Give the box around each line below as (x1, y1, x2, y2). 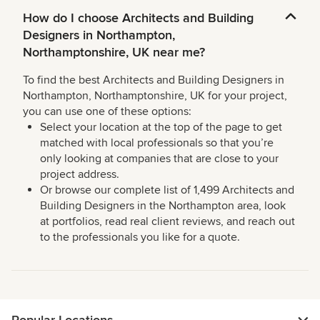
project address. (40, 167, 119, 182)
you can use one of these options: (23, 104, 191, 119)
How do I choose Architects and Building (23, 10, 254, 26)
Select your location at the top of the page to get (40, 120, 282, 135)
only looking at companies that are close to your (40, 151, 279, 166)
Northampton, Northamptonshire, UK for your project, (23, 89, 287, 104)
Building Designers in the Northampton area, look (40, 199, 286, 214)
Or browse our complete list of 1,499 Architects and (40, 183, 294, 198)
